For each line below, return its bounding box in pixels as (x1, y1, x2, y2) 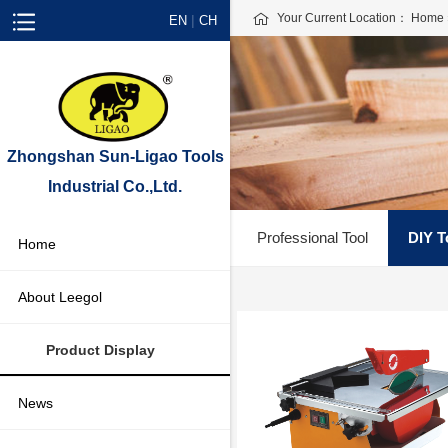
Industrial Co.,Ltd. (48, 178, 182, 196)
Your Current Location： (277, 11, 412, 25)
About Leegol (18, 289, 103, 305)
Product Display (46, 342, 155, 358)
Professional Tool (257, 229, 368, 247)
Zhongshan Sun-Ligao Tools (6, 148, 224, 166)
